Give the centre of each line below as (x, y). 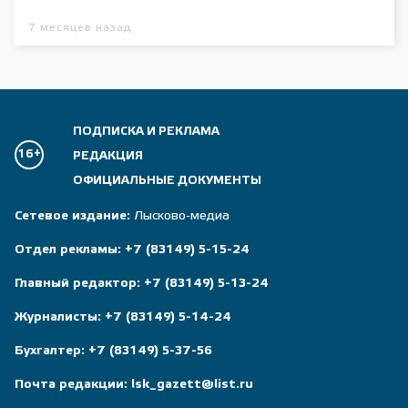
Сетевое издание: (72, 216)
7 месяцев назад (80, 28)
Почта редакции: (71, 384)
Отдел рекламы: (68, 250)
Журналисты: (58, 317)
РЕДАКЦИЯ (108, 156)
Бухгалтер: (50, 351)
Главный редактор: (77, 283)
